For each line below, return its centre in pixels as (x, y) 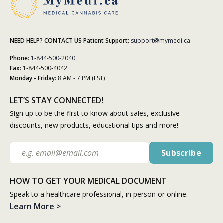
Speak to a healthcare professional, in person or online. (99, 194)
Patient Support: (106, 40)
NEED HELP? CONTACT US (46, 40)
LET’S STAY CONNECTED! (56, 100)
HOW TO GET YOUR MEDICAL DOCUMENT (88, 180)
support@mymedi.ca (161, 40)
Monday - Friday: (33, 78)
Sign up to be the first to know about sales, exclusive (95, 113)
